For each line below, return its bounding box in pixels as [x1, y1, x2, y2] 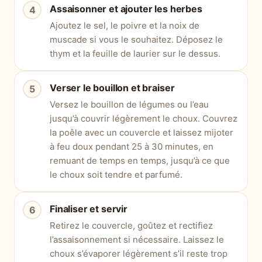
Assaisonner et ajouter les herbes [50, 3, 202, 15]
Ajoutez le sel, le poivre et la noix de [50, 20, 199, 32]
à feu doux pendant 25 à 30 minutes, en [50, 141, 213, 153]
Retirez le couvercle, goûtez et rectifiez [50, 220, 213, 232]
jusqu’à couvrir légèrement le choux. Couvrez [50, 113, 237, 125]
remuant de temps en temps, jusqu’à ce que [50, 155, 230, 167]
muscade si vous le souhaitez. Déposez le [50, 34, 223, 46]
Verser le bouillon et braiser [50, 82, 175, 94]
